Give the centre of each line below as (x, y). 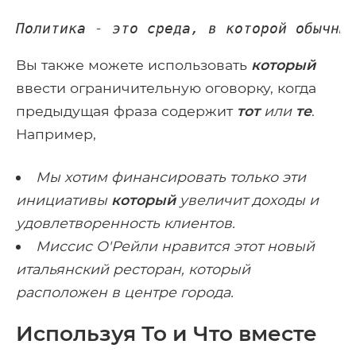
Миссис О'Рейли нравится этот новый (175, 246)
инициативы (64, 200)
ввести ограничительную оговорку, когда (166, 88)
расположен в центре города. (125, 292)
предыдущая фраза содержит (126, 111)
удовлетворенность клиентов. (126, 223)
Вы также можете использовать (133, 65)
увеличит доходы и (247, 200)
